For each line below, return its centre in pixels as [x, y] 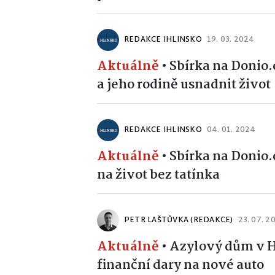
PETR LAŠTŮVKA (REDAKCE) [179, 220]
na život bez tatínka [158, 175]
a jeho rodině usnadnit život [184, 85]
